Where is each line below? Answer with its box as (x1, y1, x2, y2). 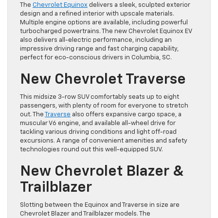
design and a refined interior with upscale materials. (20, 11, 174, 18)
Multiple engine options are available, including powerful (20, 19, 188, 26)
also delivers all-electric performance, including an (20, 37, 172, 44)
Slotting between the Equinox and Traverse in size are (20, 202, 180, 209)
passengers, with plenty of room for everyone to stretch (20, 103, 188, 109)
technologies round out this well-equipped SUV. (20, 146, 163, 153)
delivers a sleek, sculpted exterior (88, 2, 190, 9)
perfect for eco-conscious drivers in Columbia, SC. (20, 54, 172, 61)
